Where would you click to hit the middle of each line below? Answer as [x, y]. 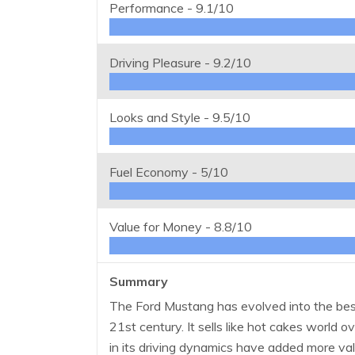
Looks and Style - [161, 118]
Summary [139, 282]
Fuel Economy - [155, 172]
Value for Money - [162, 227]
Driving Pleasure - [161, 63]
